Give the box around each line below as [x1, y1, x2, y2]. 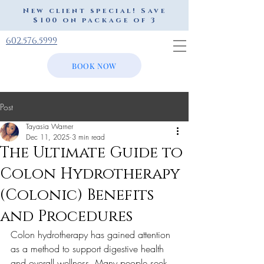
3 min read [72, 132, 105, 142]
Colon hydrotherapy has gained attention [11, 228, 173, 241]
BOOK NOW [71, 60, 117, 71]
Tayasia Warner [26, 121, 73, 131]
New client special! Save [23, 6, 167, 15]
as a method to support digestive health [11, 242, 167, 255]
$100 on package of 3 [33, 15, 157, 25]
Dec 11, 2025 [26, 132, 70, 142]
